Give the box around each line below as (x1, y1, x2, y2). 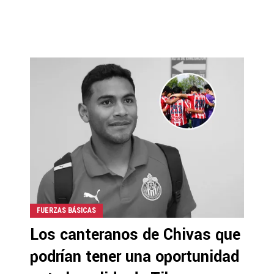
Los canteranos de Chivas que (30, 224, 240, 246)
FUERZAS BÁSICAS (37, 206, 96, 215)
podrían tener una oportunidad (30, 246, 239, 268)
